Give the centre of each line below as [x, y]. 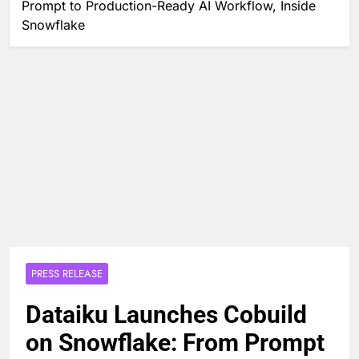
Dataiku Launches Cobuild [166, 314]
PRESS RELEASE [67, 273]
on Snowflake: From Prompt [175, 342]
